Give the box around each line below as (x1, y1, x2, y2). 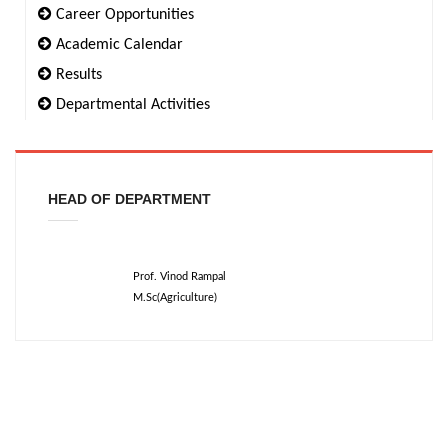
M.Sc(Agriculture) (133, 292, 217, 303)
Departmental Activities (56, 97, 210, 113)
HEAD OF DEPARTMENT (48, 191, 211, 207)
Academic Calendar (56, 37, 183, 53)
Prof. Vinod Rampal (133, 271, 226, 282)
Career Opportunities (56, 7, 194, 23)
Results (56, 67, 102, 83)
